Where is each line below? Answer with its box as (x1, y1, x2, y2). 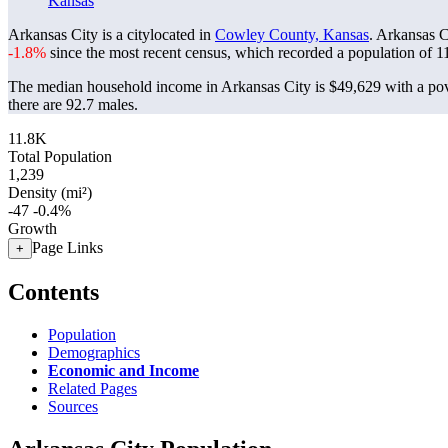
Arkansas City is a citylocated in (8, 26, 215, 43)
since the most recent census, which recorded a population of (46, 44, 436, 61)
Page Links (32, 239, 103, 256)
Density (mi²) (8, 184, 92, 201)
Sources (48, 397, 98, 415)
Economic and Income (48, 361, 199, 379)
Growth (8, 220, 57, 237)
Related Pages (48, 379, 137, 397)
